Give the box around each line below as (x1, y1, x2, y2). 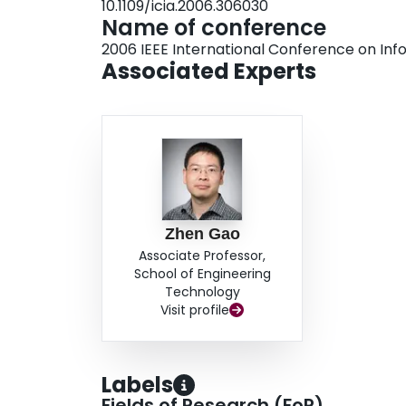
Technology (164, 283, 240, 302)
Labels (101, 370, 173, 401)
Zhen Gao (164, 225, 240, 244)
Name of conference (101, 13, 326, 43)
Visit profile (160, 301, 230, 320)
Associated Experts (101, 56, 316, 87)
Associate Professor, (139, 246, 266, 266)
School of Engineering (133, 265, 271, 284)
